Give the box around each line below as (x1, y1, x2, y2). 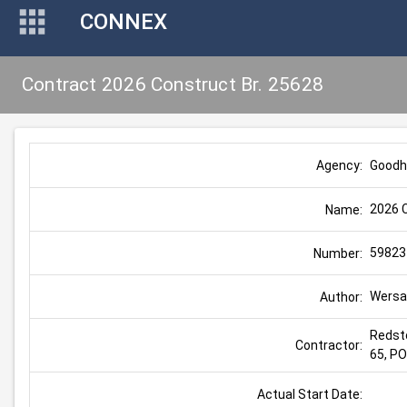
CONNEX (79, 9, 167, 35)
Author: (320, 289, 363, 304)
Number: (313, 245, 363, 261)
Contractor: (295, 338, 363, 352)
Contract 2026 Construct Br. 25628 (22, 74, 323, 95)
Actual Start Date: (257, 386, 363, 402)
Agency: (316, 158, 363, 173)
